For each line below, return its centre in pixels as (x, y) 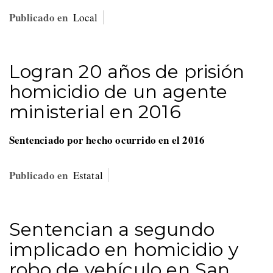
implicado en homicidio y (124, 250)
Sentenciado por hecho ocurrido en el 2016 (110, 140)
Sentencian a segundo (112, 230)
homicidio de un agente (119, 92)
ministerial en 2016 (95, 112)
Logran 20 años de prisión (127, 72)
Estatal (88, 175)
